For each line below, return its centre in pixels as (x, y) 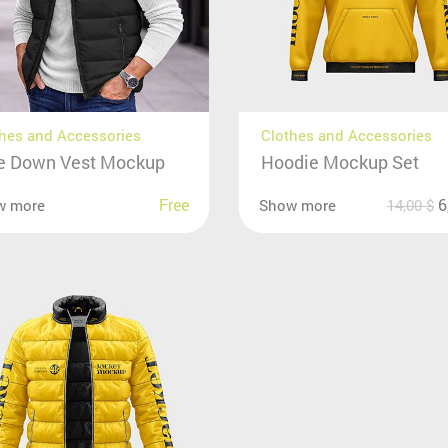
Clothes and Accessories (347, 135)
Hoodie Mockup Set (340, 162)
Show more (298, 205)
